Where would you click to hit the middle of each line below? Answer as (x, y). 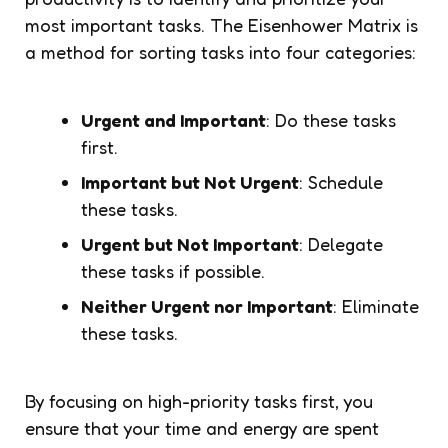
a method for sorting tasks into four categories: (220, 51)
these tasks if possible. (173, 270)
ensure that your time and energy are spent (202, 427)
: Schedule (341, 181)
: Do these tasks (331, 119)
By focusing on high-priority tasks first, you (199, 400)
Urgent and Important (173, 119)
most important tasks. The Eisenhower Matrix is (221, 24)
